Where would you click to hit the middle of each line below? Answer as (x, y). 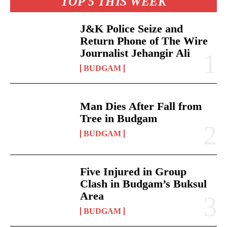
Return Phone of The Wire (144, 41)
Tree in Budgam (119, 119)
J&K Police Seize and (132, 28)
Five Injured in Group (134, 172)
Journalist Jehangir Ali (135, 53)
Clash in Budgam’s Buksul (144, 184)
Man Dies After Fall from (141, 106)
